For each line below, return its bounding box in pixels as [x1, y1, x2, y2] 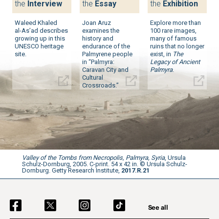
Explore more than [150, 19, 201, 26]
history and [82, 34, 114, 42]
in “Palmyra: [82, 58, 115, 66]
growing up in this [15, 34, 65, 42]
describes [38, 26, 68, 34]
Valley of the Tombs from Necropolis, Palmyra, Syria [22, 153, 165, 161]
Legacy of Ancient [150, 58, 200, 66]
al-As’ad [15, 26, 38, 34]
